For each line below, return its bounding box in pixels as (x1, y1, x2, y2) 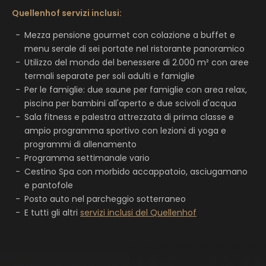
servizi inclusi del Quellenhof (80, 206, 197, 218)
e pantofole (24, 179, 73, 191)
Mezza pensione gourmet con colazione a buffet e (24, 28, 235, 41)
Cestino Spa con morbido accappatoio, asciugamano (24, 165, 248, 178)
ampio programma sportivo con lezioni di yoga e (24, 124, 226, 137)
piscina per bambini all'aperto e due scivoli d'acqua (24, 97, 236, 109)
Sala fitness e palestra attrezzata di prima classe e (24, 110, 234, 123)
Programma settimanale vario (24, 151, 150, 164)
